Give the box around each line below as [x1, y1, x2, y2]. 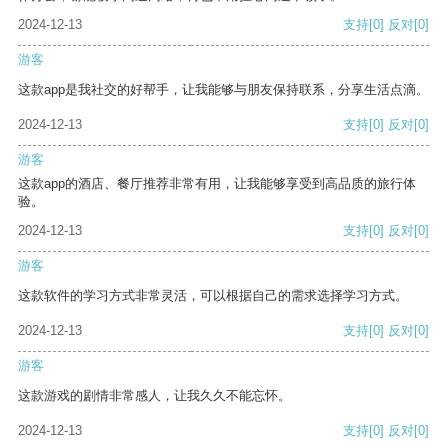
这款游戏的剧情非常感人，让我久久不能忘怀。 [18, 388, 291, 404]
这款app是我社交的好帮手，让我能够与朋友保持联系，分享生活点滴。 [18, 82, 429, 98]
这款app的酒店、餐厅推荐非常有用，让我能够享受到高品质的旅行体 [18, 176, 416, 192]
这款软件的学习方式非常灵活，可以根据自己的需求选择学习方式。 [18, 288, 408, 304]
